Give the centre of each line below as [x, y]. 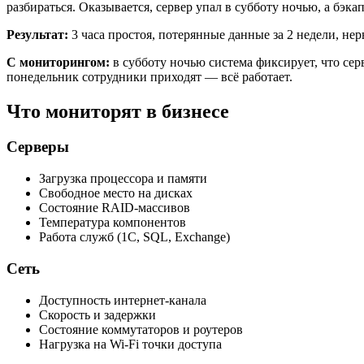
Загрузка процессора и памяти [123, 179]
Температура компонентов [113, 223]
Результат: [37, 34]
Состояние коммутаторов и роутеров [141, 329]
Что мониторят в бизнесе [118, 111]
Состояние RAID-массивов [115, 208]
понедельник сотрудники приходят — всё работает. [149, 76]
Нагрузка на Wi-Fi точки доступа [130, 344]
